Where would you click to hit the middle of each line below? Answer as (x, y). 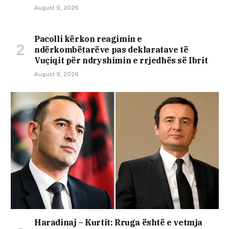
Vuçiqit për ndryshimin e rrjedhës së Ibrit (121, 60)
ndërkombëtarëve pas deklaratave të (111, 49)
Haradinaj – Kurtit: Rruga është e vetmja (119, 222)
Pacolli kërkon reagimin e (88, 39)
